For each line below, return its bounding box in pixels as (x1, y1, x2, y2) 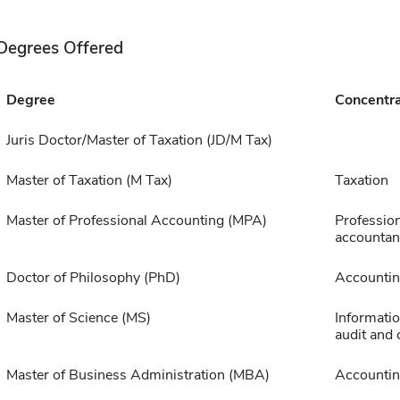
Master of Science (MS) (5, 308, 151, 328)
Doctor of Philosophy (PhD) (5, 268, 180, 287)
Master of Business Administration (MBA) (5, 365, 270, 385)
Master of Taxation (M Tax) (5, 171, 172, 190)
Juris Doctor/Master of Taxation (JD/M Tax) (5, 130, 272, 150)
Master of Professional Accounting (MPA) (5, 211, 267, 230)
